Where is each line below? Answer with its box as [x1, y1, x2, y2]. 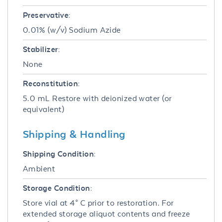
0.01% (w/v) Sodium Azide [23, 25, 121, 35]
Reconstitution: [23, 78, 80, 88]
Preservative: [23, 10, 71, 20]
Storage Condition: [23, 183, 93, 193]
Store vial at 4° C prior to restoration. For [23, 198, 174, 208]
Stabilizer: [23, 44, 60, 54]
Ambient [23, 164, 55, 173]
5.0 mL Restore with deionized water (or [23, 93, 172, 103]
